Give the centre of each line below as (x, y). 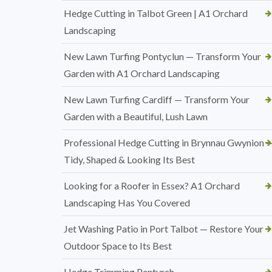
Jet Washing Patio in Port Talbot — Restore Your (164, 229)
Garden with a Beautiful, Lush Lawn (136, 116)
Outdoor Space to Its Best (118, 246)
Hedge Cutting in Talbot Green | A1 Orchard (156, 13)
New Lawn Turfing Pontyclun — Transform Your (162, 56)
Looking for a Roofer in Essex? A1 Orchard (152, 185)
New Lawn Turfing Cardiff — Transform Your (157, 99)
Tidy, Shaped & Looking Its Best (129, 159)
